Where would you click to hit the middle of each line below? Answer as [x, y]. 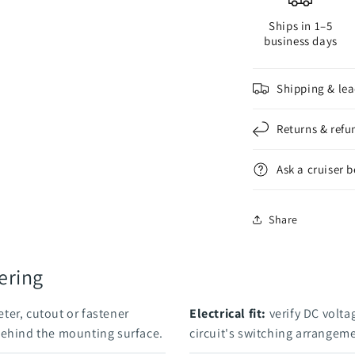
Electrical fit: [228, 313]
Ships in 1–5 [301, 26]
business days [300, 41]
